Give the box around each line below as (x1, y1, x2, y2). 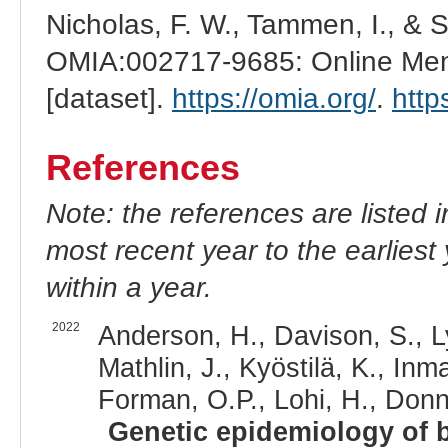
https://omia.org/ (171, 83, 376, 115)
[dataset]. (45, 83, 172, 115)
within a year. (45, 272, 212, 304)
